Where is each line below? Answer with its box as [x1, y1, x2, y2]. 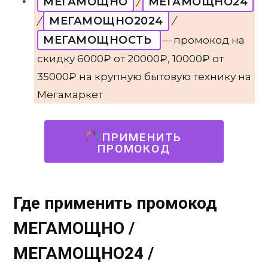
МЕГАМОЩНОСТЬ [43, 33, 155, 47]
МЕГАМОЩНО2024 [49, 14, 163, 28]
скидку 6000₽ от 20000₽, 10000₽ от [37, 52, 224, 65]
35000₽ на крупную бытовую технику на [37, 70, 251, 83]
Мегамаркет [37, 88, 103, 100]
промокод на [173, 33, 245, 46]
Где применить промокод [13, 193, 217, 213]
